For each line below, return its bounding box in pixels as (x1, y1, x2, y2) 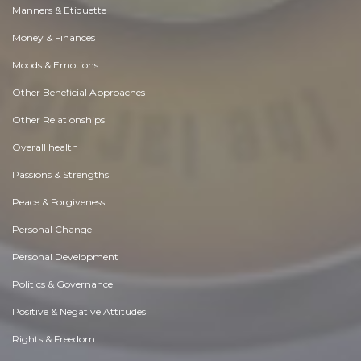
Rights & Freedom (12, 333, 95, 346)
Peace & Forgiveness (12, 196, 105, 209)
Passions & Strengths (12, 168, 109, 181)
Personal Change (12, 223, 92, 236)
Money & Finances (12, 31, 95, 44)
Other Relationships (12, 114, 105, 127)
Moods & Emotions (12, 59, 98, 72)
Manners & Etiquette (12, 4, 106, 17)
